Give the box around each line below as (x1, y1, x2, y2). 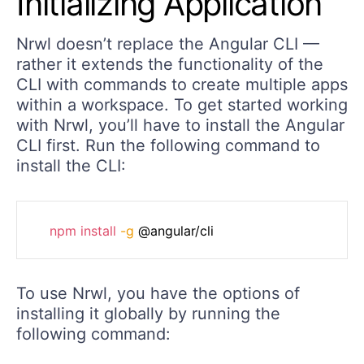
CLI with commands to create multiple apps (16, 74, 348, 94)
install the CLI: (16, 155, 126, 175)
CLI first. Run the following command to (16, 135, 320, 155)
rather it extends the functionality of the (16, 54, 323, 74)
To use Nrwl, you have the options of (16, 283, 300, 303)
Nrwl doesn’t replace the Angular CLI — (16, 33, 319, 54)
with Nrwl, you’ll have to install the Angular (16, 115, 344, 135)
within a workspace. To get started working (16, 94, 348, 115)
